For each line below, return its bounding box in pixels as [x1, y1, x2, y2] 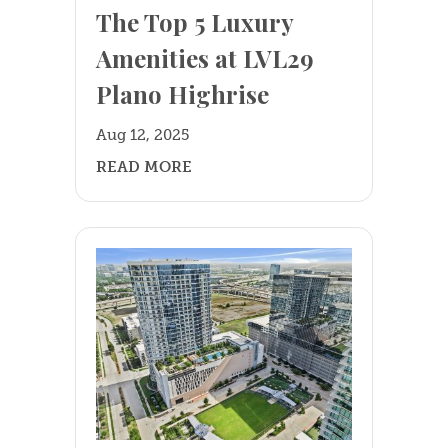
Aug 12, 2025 [96, 126, 189, 145]
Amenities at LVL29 [96, 42, 314, 75]
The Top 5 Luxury [96, 6, 293, 39]
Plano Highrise [96, 78, 269, 111]
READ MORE [96, 158, 192, 177]
